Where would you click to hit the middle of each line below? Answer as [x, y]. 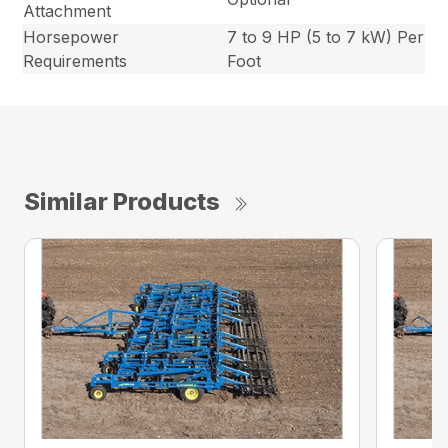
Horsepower [71, 36]
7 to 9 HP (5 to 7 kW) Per [326, 36]
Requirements [75, 60]
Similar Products [122, 201]
